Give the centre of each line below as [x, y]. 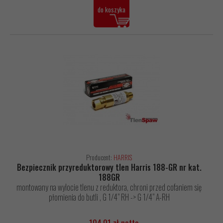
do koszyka [111, 10]
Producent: [100, 157]
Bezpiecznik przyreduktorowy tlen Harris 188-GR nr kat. [109, 167]
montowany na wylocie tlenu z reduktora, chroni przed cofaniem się [109, 187]
